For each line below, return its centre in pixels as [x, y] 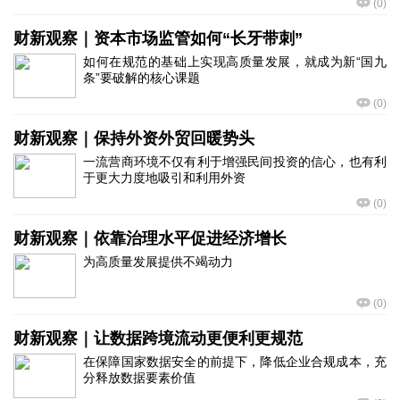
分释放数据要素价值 [139, 378]
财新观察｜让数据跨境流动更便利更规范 [158, 338]
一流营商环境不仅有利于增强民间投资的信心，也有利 [235, 162]
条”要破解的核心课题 [142, 78]
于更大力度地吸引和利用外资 [164, 178]
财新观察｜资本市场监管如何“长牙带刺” [158, 38]
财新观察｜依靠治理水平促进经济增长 [150, 238]
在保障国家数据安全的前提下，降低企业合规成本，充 [235, 362]
